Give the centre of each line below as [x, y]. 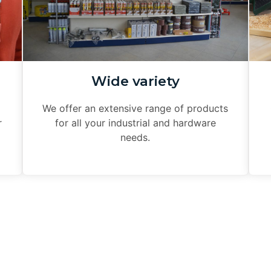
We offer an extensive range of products [135, 108]
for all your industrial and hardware [135, 122]
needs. [135, 137]
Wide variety [135, 81]
